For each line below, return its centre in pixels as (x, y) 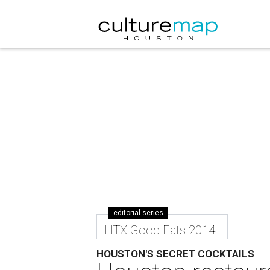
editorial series (139, 213)
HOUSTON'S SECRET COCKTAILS (176, 254)
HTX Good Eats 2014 (160, 230)
